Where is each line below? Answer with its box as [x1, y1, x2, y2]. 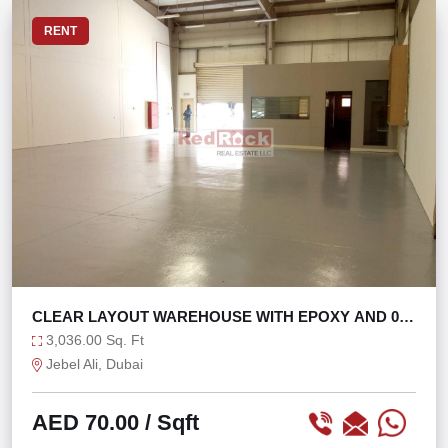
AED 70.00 [32, 410, 139, 435]
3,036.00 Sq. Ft [42, 332, 144, 348]
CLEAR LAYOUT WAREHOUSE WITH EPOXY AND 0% [32, 308, 412, 325]
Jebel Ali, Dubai [42, 356, 143, 372]
